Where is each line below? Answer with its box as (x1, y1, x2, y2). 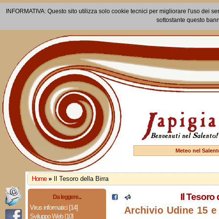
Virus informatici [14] (29, 204, 78, 211)
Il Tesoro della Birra (54, 175, 109, 182)
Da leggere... (52, 194, 81, 200)
